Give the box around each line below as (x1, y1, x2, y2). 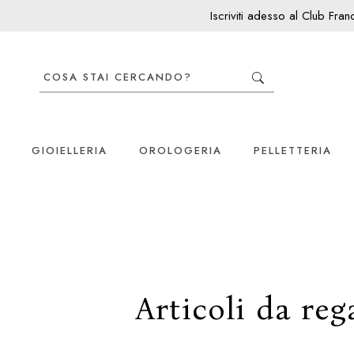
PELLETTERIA (254, 142, 332, 158)
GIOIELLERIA (32, 142, 107, 158)
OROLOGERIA (139, 142, 222, 158)
